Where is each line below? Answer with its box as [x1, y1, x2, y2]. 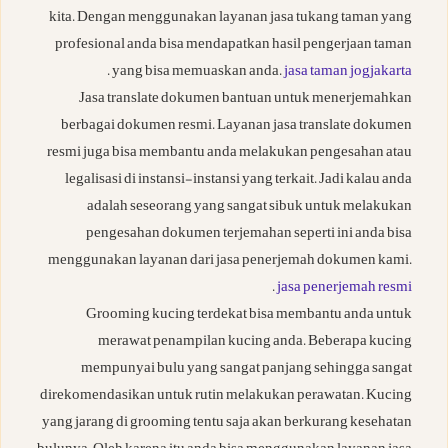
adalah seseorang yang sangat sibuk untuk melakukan [87, 196, 412, 220]
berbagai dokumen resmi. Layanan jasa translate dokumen [61, 115, 412, 139]
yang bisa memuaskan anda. [112, 61, 284, 85]
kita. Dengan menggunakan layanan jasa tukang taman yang [49, 7, 412, 31]
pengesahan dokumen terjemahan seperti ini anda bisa [86, 223, 412, 247]
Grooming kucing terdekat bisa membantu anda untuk [86, 304, 412, 328]
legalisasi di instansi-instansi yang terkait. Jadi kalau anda [65, 169, 412, 193]
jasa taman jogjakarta [284, 61, 412, 85]
